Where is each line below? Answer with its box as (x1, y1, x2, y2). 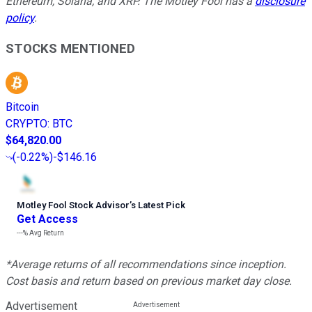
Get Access (17, 212, 78, 226)
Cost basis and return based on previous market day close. (6, 274, 292, 288)
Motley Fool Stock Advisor (17, 200, 130, 211)
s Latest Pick (131, 200, 185, 211)
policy (6, 10, 34, 24)
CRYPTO (6, 117, 47, 131)
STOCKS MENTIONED (6, 41, 135, 57)
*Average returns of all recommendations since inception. (6, 258, 286, 272)
